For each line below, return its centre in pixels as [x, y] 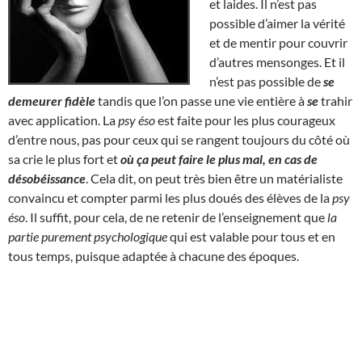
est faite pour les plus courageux [245, 120]
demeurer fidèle [52, 100]
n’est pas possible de [266, 81]
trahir [335, 100]
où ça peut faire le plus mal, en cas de [219, 158]
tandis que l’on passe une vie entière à [201, 100]
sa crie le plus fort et [64, 158]
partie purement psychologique [88, 236]
